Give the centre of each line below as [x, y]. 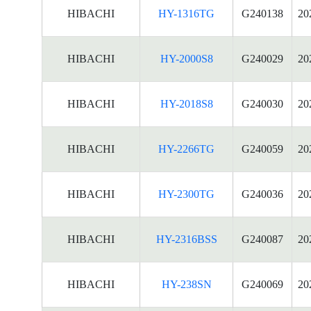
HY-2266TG [186, 149]
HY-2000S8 [186, 59]
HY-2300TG [186, 194]
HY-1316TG [186, 14]
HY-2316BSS [186, 239]
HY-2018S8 [186, 104]
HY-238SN [186, 284]
